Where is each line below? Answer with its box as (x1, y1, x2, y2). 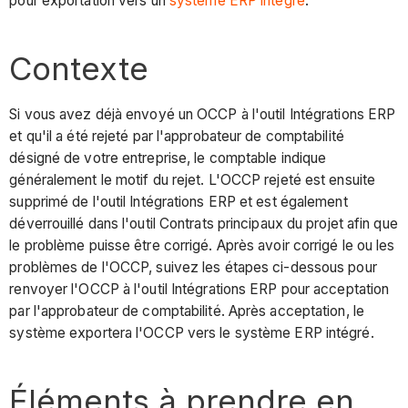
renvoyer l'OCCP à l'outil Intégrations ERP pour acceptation (9, 280, 390, 298)
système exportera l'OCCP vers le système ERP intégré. (9, 323, 374, 342)
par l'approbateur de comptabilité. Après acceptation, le (9, 301, 364, 320)
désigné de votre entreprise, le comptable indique (9, 148, 327, 167)
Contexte (9, 49, 149, 88)
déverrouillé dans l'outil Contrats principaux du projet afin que (9, 214, 398, 232)
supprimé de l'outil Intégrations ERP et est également (9, 192, 348, 210)
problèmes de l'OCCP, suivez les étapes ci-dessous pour (9, 258, 377, 276)
